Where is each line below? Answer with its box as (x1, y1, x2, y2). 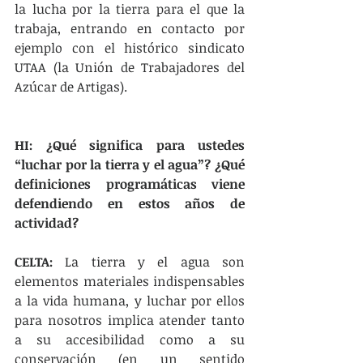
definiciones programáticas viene (15, 175, 245, 193)
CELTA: (15, 253, 53, 271)
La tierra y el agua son (53, 253, 245, 271)
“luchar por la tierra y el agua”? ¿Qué (15, 156, 245, 173)
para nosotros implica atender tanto (15, 311, 245, 329)
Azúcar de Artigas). (15, 78, 127, 96)
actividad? (15, 214, 79, 232)
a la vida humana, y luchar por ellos (15, 292, 245, 310)
